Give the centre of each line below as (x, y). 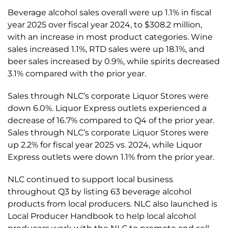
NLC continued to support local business (90, 179)
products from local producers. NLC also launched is (112, 204)
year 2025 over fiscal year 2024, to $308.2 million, (105, 25)
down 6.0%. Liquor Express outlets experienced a (107, 108)
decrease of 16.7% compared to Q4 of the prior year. (111, 120)
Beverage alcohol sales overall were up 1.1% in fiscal (109, 12)
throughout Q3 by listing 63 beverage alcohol (99, 192)
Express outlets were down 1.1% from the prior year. (111, 157)
